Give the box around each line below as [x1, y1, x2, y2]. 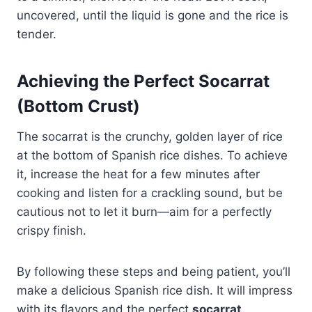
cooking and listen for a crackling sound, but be [17, 186, 283, 201]
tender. [17, 27, 56, 42]
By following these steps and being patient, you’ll [17, 265, 290, 279]
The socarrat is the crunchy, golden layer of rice [17, 130, 283, 144]
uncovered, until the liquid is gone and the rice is [17, 8, 288, 23]
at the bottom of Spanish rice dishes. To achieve [17, 148, 288, 163]
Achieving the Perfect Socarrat [17, 71, 270, 92]
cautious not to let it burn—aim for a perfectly [17, 205, 272, 219]
